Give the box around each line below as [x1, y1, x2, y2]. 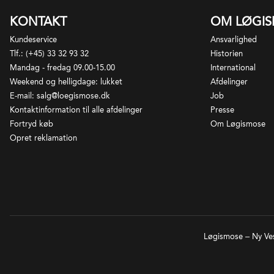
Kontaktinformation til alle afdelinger [10, 105, 143, 115]
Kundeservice [10, 35, 57, 45]
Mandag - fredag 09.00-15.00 [10, 63, 115, 73]
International [210, 63, 256, 73]
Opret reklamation [10, 133, 77, 143]
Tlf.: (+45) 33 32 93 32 [10, 49, 89, 59]
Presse [210, 105, 234, 115]
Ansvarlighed [210, 35, 257, 45]
